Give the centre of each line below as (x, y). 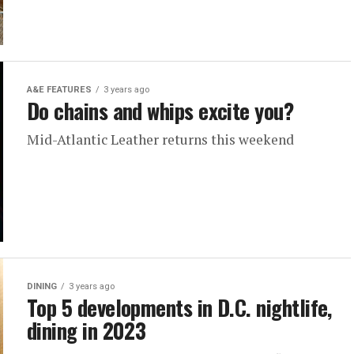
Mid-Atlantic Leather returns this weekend (160, 139)
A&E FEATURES (59, 90)
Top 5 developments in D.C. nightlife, (179, 307)
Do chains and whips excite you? (160, 111)
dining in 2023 (87, 330)
